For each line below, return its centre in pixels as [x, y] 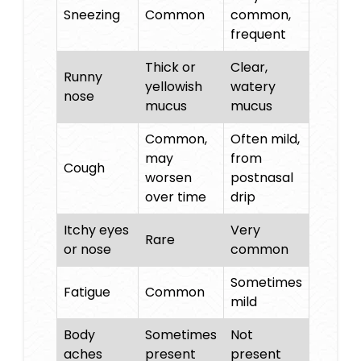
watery [253, 87]
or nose [87, 250]
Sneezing [92, 15]
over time [176, 197]
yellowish [174, 87]
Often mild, [265, 139]
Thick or [170, 68]
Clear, [249, 68]
